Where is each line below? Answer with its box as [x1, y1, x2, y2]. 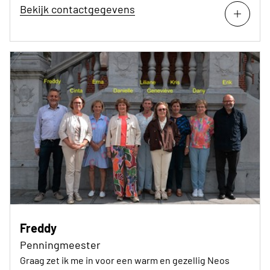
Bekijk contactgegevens [20, 2, 135, 16]
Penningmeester [20, 237, 101, 251]
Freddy [20, 220, 57, 235]
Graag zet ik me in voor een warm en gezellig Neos [20, 254, 230, 266]
